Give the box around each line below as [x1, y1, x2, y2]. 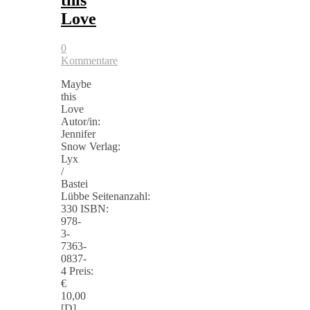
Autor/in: [61, 115, 100, 127]
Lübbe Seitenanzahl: [61, 190, 150, 202]
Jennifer [61, 127, 95, 140]
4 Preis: [61, 264, 93, 277]
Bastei [61, 177, 88, 190]
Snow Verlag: [61, 140, 120, 152]
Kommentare [61, 54, 118, 66]
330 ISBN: [61, 202, 109, 215]
